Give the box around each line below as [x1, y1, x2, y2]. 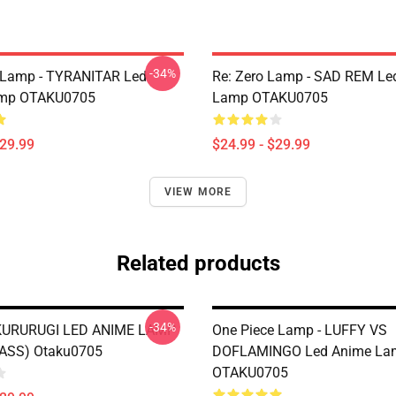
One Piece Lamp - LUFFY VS [212, 322, 387, 339]
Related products [116, 251, 280, 276]
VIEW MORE [164, 186, 232, 198]
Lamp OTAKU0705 [212, 89, 328, 106]
